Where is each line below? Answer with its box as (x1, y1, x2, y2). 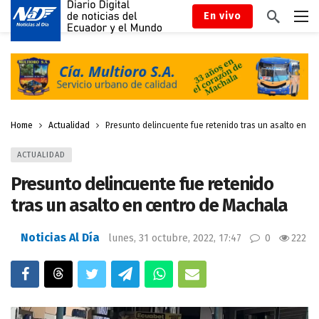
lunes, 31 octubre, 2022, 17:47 (108, 231, 241, 244)
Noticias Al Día (21, 230, 100, 244)
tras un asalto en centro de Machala (11, 194, 288, 216)
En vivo (204, 9, 241, 22)
